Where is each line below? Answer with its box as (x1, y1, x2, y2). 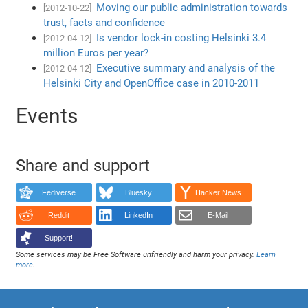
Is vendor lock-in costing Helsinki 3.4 (96, 31, 267, 44)
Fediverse (41, 188, 76, 197)
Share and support (16, 155, 151, 175)
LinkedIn (124, 211, 153, 220)
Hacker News (195, 188, 241, 197)
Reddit (47, 211, 69, 220)
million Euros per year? (43, 46, 149, 59)
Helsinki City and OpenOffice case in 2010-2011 (43, 76, 260, 89)
